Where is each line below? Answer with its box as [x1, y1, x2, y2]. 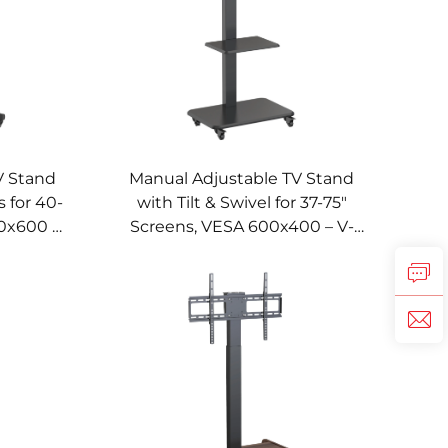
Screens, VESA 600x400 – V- [129, 216, 354, 236]
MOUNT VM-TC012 [169, 240, 315, 260]
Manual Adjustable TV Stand [129, 168, 355, 188]
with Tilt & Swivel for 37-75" [136, 192, 347, 212]
